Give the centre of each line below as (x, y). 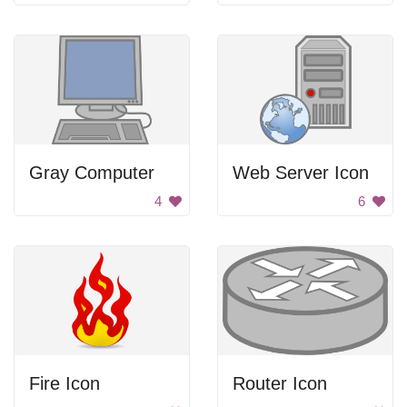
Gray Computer (92, 173)
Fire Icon (65, 383)
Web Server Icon (301, 173)
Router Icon (280, 383)
